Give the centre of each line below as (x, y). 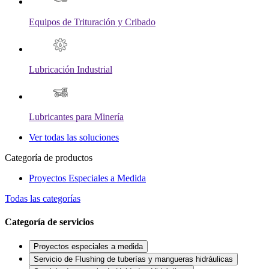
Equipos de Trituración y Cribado (92, 22)
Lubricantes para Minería (76, 116)
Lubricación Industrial (71, 69)
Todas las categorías (43, 198)
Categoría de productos (49, 157)
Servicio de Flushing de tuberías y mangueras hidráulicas (133, 259)
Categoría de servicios (49, 222)
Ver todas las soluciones (74, 137)
